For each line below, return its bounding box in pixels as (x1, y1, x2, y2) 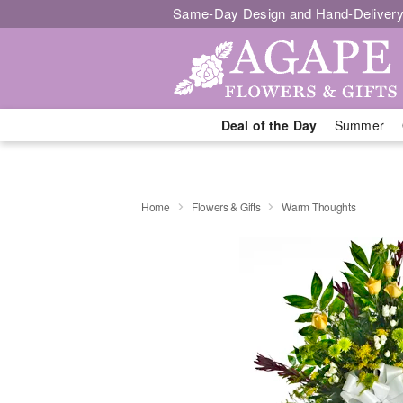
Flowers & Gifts (191, 198, 261, 214)
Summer (335, 116, 384, 134)
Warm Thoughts (282, 198, 356, 214)
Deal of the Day (220, 116, 317, 134)
